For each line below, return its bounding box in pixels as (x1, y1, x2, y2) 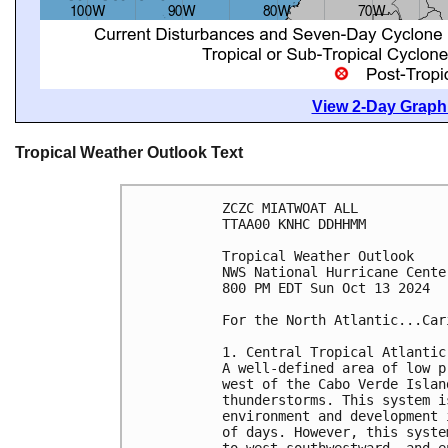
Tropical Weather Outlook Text (15, 144, 243, 162)
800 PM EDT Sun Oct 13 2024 (222, 279, 430, 296)
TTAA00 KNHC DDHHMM (222, 215, 366, 232)
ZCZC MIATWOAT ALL (222, 199, 358, 216)
